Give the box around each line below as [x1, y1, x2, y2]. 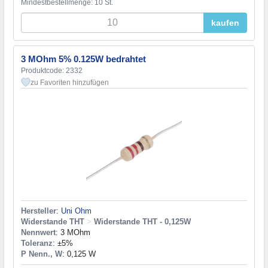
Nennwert [21, 228, 56, 237]
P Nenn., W [21, 249, 62, 259]
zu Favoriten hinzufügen [31, 78, 109, 87]
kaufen [211, 18, 239, 28]
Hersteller [21, 206, 56, 216]
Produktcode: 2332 [21, 66, 83, 75]
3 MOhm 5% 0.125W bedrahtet [21, 54, 146, 65]
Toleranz [21, 239, 53, 248]
